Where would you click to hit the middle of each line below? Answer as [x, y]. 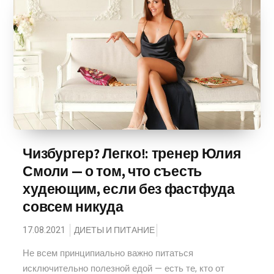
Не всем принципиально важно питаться [108, 253]
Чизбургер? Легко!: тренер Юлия [132, 154]
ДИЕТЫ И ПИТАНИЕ [115, 230]
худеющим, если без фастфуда [129, 189]
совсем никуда [73, 207]
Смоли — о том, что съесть [112, 171]
